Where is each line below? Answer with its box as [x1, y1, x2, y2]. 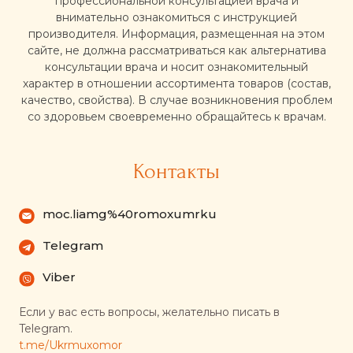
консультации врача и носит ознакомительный [45, 60, 308, 75]
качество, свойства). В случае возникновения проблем [20, 93, 333, 108]
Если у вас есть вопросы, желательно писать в [19, 305, 280, 320]
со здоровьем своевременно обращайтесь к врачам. [27, 110, 326, 124]
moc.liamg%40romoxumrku [43, 206, 217, 222]
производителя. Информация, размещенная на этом [28, 27, 325, 42]
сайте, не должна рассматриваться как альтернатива [27, 43, 326, 58]
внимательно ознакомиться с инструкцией [56, 10, 297, 25]
